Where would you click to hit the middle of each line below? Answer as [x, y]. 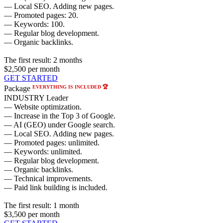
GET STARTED [31, 78]
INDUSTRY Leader [36, 98]
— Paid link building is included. [56, 187]
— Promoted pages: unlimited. [52, 142]
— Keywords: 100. [34, 24]
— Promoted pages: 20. [41, 15]
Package [18, 89]
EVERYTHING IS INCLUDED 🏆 [70, 87]
